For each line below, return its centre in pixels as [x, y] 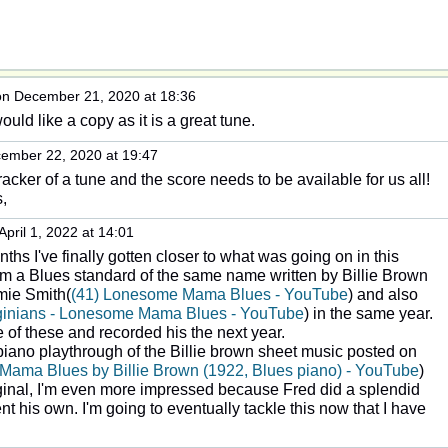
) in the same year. [368, 313]
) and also [383, 294]
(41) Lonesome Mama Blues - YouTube [209, 294]
